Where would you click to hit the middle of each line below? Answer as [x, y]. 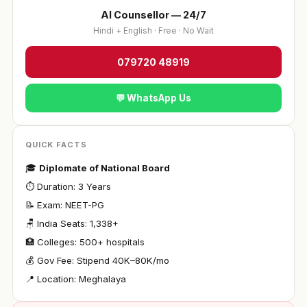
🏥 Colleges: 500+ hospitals [85, 242]
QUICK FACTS [56, 145]
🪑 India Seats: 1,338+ [72, 223]
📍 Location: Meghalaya [75, 279]
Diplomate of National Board [104, 168]
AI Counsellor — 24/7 [153, 15]
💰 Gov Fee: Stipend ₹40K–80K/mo [97, 260]
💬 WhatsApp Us [153, 98]
